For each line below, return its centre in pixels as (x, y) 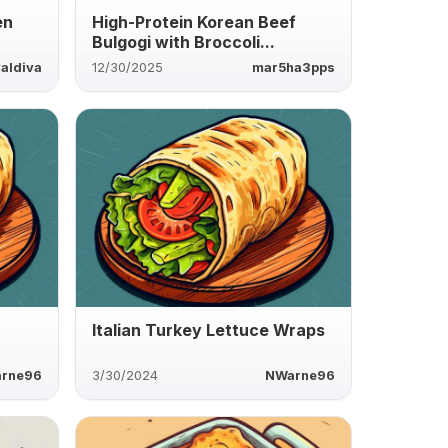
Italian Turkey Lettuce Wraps (208, 329)
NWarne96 (299, 375)
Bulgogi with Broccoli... (183, 41)
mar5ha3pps (293, 67)
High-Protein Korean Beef (193, 21)
